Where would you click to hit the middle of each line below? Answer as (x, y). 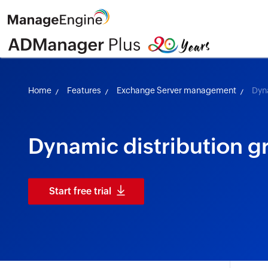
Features (84, 90)
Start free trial (80, 191)
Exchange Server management (177, 90)
